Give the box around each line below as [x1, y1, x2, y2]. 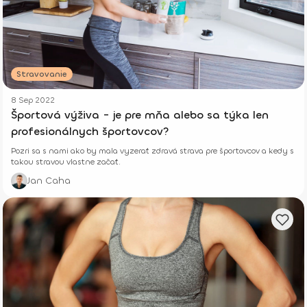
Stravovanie [16, 69, 67, 80]
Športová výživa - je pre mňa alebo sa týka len [11, 108, 269, 123]
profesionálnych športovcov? [11, 124, 169, 139]
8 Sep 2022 [11, 95, 55, 106]
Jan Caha [27, 174, 71, 188]
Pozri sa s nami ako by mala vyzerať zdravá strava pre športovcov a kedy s [11, 145, 294, 157]
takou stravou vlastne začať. [11, 156, 121, 168]
